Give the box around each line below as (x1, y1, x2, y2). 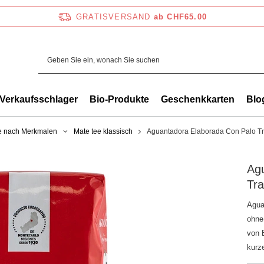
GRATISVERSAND (76, 12, 151, 21)
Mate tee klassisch (74, 127, 133, 136)
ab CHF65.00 (153, 12, 207, 21)
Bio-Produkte (90, 94, 149, 104)
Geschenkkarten (161, 94, 235, 104)
